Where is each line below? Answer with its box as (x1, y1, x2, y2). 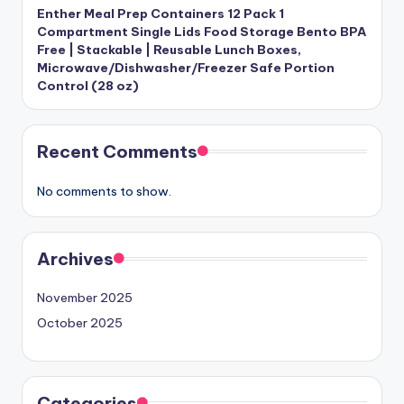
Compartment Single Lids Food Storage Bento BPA (37, 23, 366, 41)
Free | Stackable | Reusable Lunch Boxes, (37, 41, 301, 59)
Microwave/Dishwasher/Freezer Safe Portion (37, 60, 335, 77)
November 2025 (37, 289, 133, 307)
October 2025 (37, 315, 123, 332)
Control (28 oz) (37, 78, 139, 95)
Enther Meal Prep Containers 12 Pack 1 (37, 5, 284, 23)
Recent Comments (37, 141, 197, 163)
